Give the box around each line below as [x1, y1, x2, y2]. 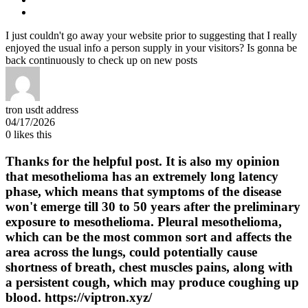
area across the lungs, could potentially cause [5, 244, 257, 259]
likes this [11, 128, 52, 140]
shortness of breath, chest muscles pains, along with [5, 259, 293, 274]
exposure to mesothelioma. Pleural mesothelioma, [5, 214, 282, 229]
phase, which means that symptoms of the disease [5, 184, 281, 199]
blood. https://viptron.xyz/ [5, 289, 152, 305]
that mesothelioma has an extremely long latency [5, 168, 278, 184]
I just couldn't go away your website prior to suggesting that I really [5, 29, 297, 41]
